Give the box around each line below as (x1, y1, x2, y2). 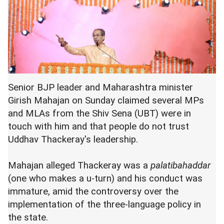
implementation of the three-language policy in (8, 199, 201, 210)
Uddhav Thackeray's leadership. (8, 134, 138, 145)
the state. (8, 212, 48, 223)
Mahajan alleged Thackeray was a (8, 160, 150, 171)
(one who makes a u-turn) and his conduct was (8, 173, 202, 184)
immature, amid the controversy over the (8, 186, 178, 197)
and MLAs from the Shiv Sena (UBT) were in (8, 108, 191, 119)
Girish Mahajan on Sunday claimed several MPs (8, 95, 204, 106)
